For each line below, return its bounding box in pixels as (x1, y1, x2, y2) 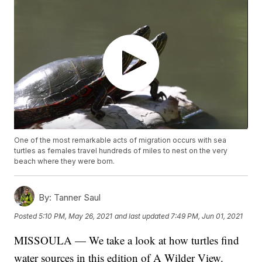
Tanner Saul (51, 192, 101, 204)
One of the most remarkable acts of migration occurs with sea (14, 136, 227, 145)
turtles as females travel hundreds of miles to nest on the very (14, 146, 228, 156)
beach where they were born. (14, 157, 115, 166)
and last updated (115, 211, 170, 220)
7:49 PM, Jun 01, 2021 (171, 211, 243, 220)
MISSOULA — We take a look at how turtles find (14, 233, 240, 248)
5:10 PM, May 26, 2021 (39, 211, 113, 220)
